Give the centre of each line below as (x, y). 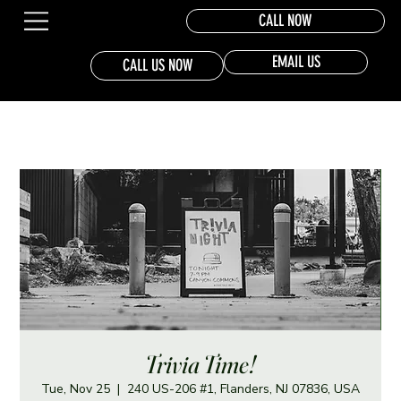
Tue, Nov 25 (76, 389)
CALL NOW (286, 21)
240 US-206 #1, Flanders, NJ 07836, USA (243, 389)
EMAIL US (296, 61)
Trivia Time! (200, 365)
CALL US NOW (157, 65)
